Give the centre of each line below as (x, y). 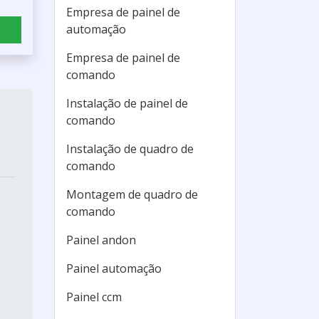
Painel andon (101, 240)
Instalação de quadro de (130, 149)
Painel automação (114, 268)
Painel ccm (94, 297)
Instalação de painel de (127, 103)
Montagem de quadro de (132, 194)
